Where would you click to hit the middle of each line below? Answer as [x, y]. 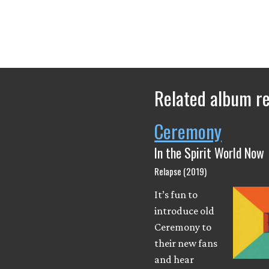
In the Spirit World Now [210, 152]
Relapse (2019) [181, 171]
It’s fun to [176, 194]
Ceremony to [183, 227]
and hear [174, 259]
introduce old [185, 210]
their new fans [186, 243]
